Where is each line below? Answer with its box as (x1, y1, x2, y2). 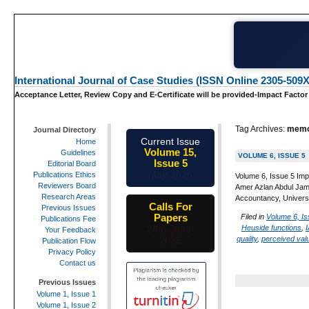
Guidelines (61, 148, 96, 157)
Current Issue (141, 135, 200, 147)
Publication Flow (42, 236, 96, 245)
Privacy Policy (48, 247, 96, 256)
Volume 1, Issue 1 (37, 290, 96, 299)
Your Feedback (45, 225, 96, 234)
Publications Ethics (33, 170, 96, 179)
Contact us (59, 258, 96, 267)
